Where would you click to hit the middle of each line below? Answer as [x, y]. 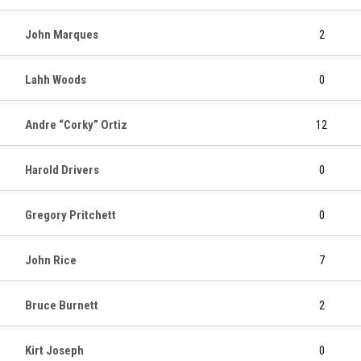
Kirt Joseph [54, 351]
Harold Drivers [62, 170]
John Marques [62, 35]
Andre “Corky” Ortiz [76, 125]
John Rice [51, 260]
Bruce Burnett [62, 305]
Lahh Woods [56, 80]
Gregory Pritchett [71, 215]
